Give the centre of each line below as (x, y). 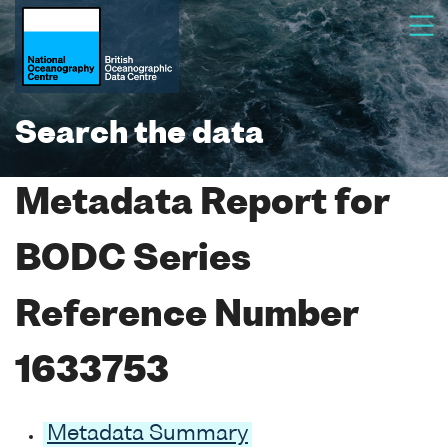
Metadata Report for (202, 204)
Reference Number (186, 316)
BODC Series (133, 260)
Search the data (139, 135)
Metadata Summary (147, 434)
